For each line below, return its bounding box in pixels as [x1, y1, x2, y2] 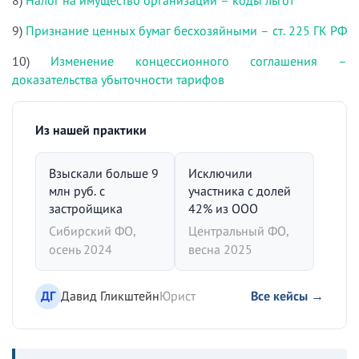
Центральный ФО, [188, 222, 289, 239]
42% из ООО [188, 200, 258, 216]
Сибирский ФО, [49, 222, 136, 239]
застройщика [49, 200, 123, 216]
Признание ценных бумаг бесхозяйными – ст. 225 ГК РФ [26, 22, 347, 38]
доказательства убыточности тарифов [12, 71, 224, 87]
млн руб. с [49, 182, 105, 199]
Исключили [188, 164, 252, 181]
